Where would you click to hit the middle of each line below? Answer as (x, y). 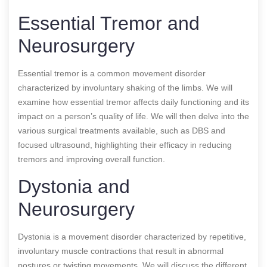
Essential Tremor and (109, 23)
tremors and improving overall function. (91, 159)
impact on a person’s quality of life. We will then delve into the (133, 116)
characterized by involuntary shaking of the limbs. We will (125, 87)
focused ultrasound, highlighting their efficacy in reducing (125, 145)
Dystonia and (74, 186)
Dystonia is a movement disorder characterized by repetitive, (132, 236)
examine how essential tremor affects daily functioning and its (133, 102)
